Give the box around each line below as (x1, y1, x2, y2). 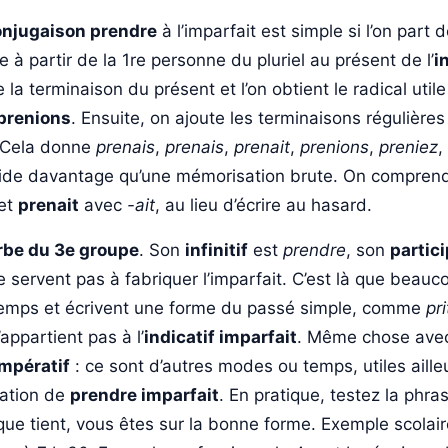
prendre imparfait (70, 384, 219, 405)
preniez (379, 136, 438, 157)
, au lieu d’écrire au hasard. (155, 194, 372, 215)
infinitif (185, 239, 248, 260)
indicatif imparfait (144, 326, 297, 347)
